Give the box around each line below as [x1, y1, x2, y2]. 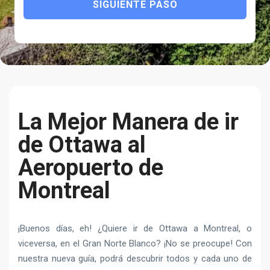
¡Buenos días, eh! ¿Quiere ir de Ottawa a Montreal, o [18, 223, 252, 234]
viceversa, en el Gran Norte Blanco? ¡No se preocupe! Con [18, 238, 252, 249]
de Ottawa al [18, 131, 146, 158]
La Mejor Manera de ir [18, 108, 239, 135]
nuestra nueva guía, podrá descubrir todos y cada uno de [18, 253, 252, 264]
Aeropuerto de [18, 154, 163, 181]
